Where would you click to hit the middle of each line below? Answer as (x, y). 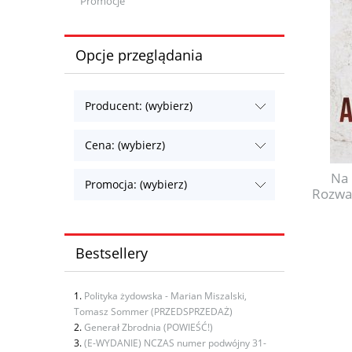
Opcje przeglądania (139, 55)
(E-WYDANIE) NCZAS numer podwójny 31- (175, 343)
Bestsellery (111, 253)
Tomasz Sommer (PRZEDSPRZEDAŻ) (153, 311)
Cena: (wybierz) (125, 145)
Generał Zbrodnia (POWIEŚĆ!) (148, 327)
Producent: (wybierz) (139, 105)
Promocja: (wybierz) (136, 184)
